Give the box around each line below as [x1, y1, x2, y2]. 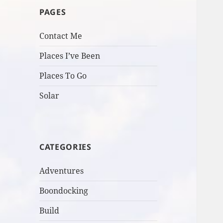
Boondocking [39, 185, 89, 197]
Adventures [39, 165, 84, 177]
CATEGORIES [39, 141, 92, 153]
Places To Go [39, 70, 87, 82]
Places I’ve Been [39, 50, 101, 62]
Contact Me [39, 30, 83, 42]
